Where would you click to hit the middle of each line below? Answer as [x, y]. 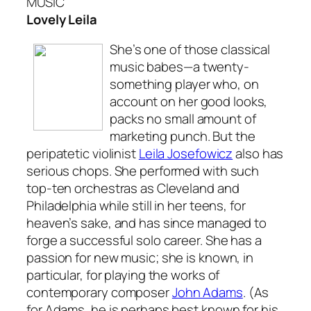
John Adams [207, 293]
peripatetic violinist [83, 154]
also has [258, 154]
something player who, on [184, 84]
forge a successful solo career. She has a [144, 241]
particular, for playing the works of [123, 275]
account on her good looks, [189, 102]
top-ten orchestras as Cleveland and [133, 188]
